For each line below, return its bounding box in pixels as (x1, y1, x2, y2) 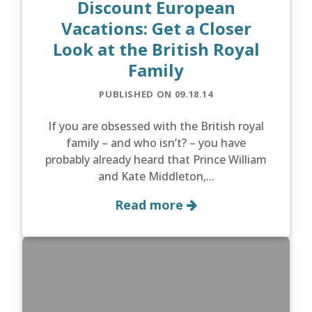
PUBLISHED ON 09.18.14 (99, 88, 213, 101)
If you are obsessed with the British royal (48, 118, 264, 134)
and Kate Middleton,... (97, 169, 214, 185)
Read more (115, 196, 187, 214)
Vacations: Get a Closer (61, 17, 251, 40)
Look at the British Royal (52, 38, 260, 61)
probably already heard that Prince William (45, 152, 267, 168)
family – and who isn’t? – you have (66, 135, 246, 151)
